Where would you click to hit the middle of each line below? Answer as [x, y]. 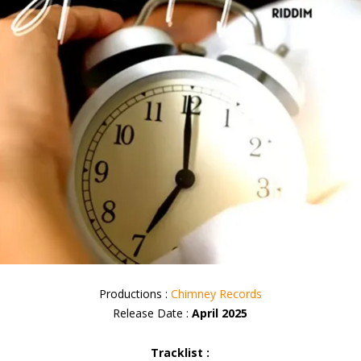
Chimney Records [216, 293]
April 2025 [220, 313]
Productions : [135, 293]
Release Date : [153, 313]
